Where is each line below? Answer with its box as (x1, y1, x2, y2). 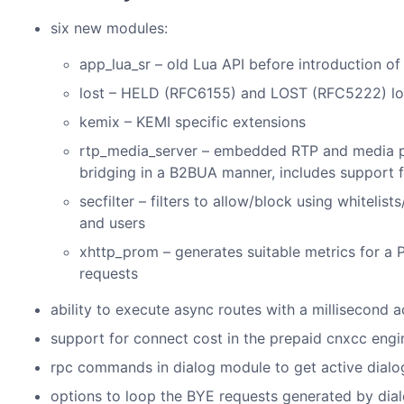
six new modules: (50, 19, 168, 37)
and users (79, 214, 145, 232)
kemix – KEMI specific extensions (79, 113, 306, 131)
